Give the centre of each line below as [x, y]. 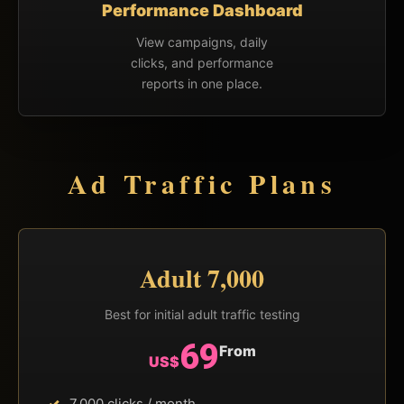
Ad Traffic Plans [202, 183]
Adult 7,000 [202, 278]
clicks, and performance [202, 62]
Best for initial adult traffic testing [202, 314]
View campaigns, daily [202, 41]
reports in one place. [202, 83]
